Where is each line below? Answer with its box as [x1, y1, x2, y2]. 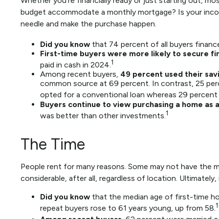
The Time [21, 135, 85, 154]
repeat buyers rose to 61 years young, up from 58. [40, 203, 216, 213]
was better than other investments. [40, 111, 166, 121]
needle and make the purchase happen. [21, 19, 156, 28]
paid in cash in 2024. [40, 60, 111, 70]
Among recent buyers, [40, 69, 120, 79]
